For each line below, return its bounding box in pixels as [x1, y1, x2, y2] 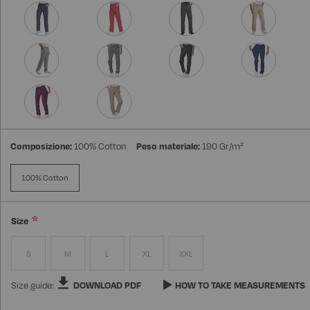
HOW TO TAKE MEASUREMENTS [175, 280, 305, 291]
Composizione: [10, 140, 72, 152]
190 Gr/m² [202, 140, 244, 152]
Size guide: [11, 280, 56, 291]
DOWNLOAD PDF [73, 280, 141, 291]
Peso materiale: [136, 140, 200, 152]
